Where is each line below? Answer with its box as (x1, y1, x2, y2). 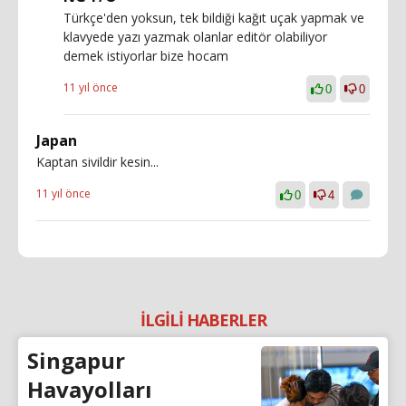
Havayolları (27, 373, 152, 404)
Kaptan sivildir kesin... (36, 152, 159, 170)
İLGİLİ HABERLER (140, 308, 266, 331)
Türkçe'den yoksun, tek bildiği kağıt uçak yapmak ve (63, 8, 364, 26)
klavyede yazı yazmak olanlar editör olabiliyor (63, 27, 327, 45)
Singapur (27, 344, 125, 375)
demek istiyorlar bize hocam (63, 46, 228, 64)
